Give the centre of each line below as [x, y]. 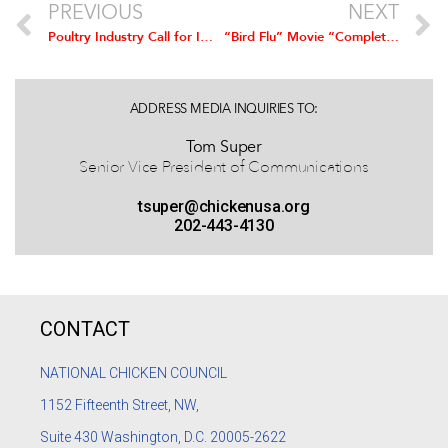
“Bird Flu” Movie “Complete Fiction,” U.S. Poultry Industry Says [392, 37]
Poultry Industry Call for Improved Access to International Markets [206, 37]
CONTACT [85, 329]
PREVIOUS [95, 14]
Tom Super [224, 148]
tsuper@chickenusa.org [224, 207]
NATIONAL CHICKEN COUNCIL [135, 373]
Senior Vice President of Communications [224, 167]
